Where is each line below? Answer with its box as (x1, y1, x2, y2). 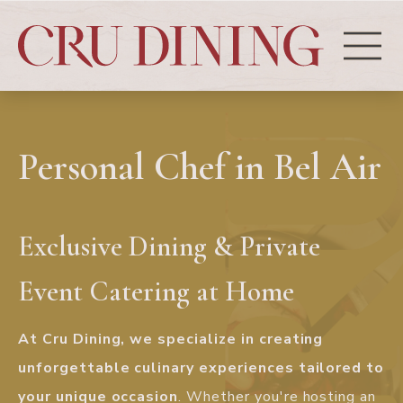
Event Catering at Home (18, 273, 294, 309)
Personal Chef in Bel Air (18, 144, 381, 191)
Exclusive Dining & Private (18, 228, 320, 264)
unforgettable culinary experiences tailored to (18, 358, 385, 379)
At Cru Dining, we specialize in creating (18, 329, 324, 350)
